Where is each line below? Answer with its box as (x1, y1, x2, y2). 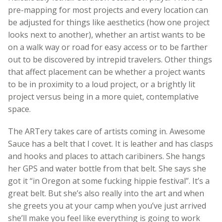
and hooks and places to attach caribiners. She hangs (8, 150, 205, 162)
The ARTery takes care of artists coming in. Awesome (8, 125, 205, 137)
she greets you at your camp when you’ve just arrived (8, 200, 206, 211)
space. (8, 103, 31, 114)
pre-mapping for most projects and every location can (8, 4, 208, 15)
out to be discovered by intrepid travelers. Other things (8, 54, 212, 65)
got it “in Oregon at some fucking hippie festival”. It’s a (8, 175, 210, 186)
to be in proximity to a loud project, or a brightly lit (8, 78, 195, 90)
